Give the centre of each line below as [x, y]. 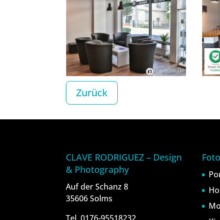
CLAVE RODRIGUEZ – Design [124, 157]
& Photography [97, 169]
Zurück [92, 93]
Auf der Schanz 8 [97, 186]
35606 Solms [89, 198]
